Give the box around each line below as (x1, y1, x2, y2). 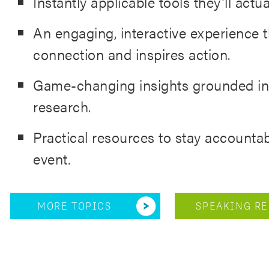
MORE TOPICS (37, 201, 112, 212)
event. (33, 148, 70, 169)
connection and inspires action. (33, 44, 231, 64)
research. (33, 96, 91, 116)
